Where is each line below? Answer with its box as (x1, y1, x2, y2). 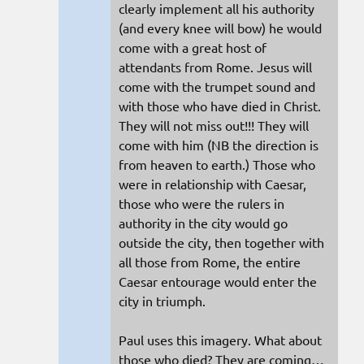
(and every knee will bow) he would (119, 19, 322, 36)
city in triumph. (119, 292, 206, 309)
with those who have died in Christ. (119, 97, 321, 114)
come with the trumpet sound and (119, 77, 315, 94)
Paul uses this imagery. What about (119, 331, 322, 348)
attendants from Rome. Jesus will (119, 58, 312, 75)
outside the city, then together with (119, 233, 324, 250)
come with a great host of (119, 38, 266, 55)
